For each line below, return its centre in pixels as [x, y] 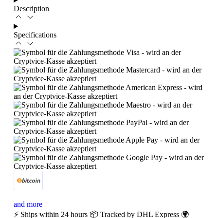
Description [31, 9]
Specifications [35, 35]
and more [28, 204]
